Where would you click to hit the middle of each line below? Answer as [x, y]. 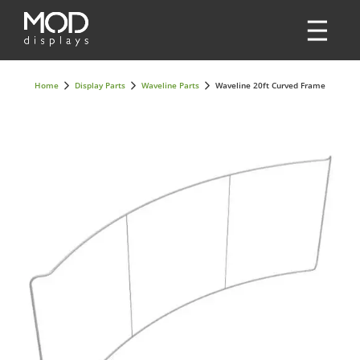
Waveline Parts [170, 85]
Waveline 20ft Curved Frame [270, 85]
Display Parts [100, 85]
